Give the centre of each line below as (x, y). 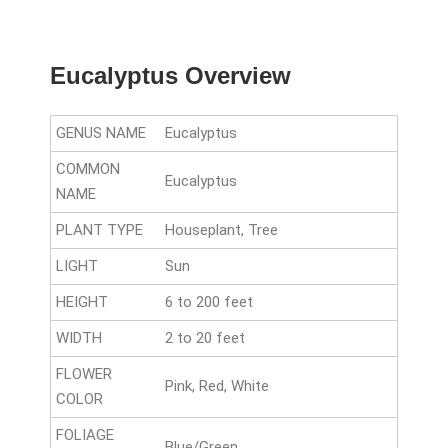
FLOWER (84, 373)
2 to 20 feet (205, 337)
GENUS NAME (101, 132)
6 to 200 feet (209, 301)
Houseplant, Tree (221, 229)
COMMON (88, 168)
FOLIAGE (85, 434)
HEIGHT (82, 301)
